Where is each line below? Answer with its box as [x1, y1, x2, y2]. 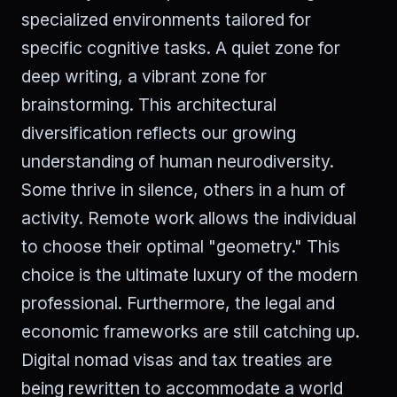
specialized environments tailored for [21, 8, 311, 30]
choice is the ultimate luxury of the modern [21, 263, 358, 285]
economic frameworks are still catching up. [21, 320, 360, 342]
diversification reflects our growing [21, 121, 296, 144]
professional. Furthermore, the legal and [21, 292, 335, 314]
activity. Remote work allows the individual [21, 206, 356, 229]
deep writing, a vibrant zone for [21, 65, 267, 87]
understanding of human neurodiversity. [21, 150, 334, 172]
